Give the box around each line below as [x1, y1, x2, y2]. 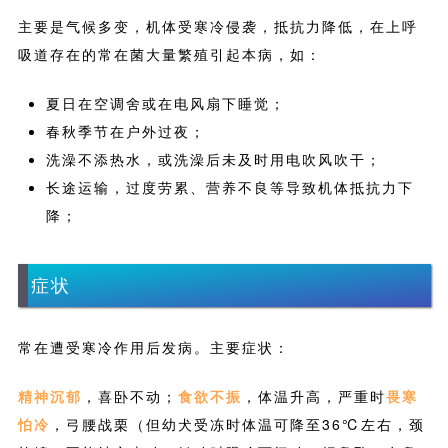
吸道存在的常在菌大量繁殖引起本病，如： [17, 43, 322, 64]
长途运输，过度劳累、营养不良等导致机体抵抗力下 [45, 176, 414, 197]
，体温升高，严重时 [241, 386, 386, 407]
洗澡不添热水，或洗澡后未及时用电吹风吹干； [45, 148, 382, 169]
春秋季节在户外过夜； [45, 120, 206, 141]
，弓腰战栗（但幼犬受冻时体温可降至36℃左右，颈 [49, 414, 425, 435]
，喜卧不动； [81, 386, 178, 407]
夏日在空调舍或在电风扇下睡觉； [45, 92, 286, 113]
